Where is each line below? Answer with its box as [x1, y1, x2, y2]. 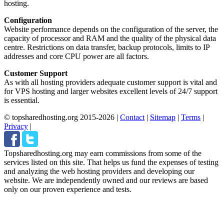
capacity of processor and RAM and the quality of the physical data [4, 34, 216, 43]
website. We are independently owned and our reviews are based [4, 176, 208, 185]
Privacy [4, 122, 28, 131]
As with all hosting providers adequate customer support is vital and [4, 78, 217, 87]
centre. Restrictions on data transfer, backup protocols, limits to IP [4, 43, 209, 52]
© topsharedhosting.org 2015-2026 [4, 113, 114, 122]
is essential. [4, 96, 39, 105]
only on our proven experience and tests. [4, 185, 131, 194]
